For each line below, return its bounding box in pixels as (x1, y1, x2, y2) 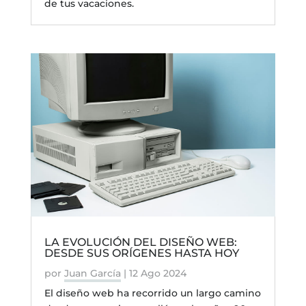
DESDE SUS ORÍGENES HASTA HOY (44, 247, 239, 260)
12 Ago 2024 (128, 267, 186, 280)
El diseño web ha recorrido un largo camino (44, 287, 261, 300)
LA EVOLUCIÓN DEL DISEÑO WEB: (44, 236, 237, 249)
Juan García (64, 267, 121, 280)
